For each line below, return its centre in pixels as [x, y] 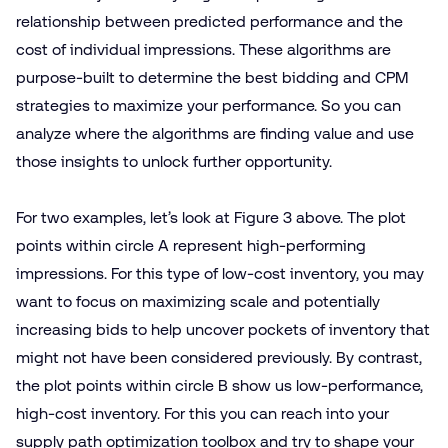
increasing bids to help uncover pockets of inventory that [223, 329]
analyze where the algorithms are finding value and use [215, 133]
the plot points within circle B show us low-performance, [219, 385]
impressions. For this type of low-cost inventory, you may [220, 273]
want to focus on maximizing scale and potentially [198, 301]
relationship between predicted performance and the [209, 21]
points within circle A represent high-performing [191, 245]
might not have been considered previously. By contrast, [219, 357]
